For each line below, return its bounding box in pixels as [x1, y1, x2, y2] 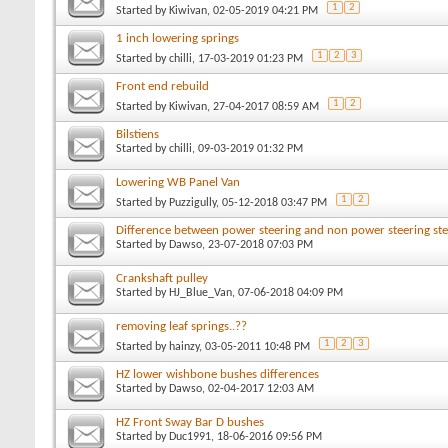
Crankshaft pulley [116, 271, 208, 285]
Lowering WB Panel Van [116, 175, 240, 189]
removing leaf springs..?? [116, 319, 247, 333]
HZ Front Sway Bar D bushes [116, 415, 264, 429]
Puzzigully [169, 196, 216, 209]
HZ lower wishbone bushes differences [116, 367, 319, 381]
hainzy [169, 340, 199, 353]
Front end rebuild [116, 79, 209, 93]
